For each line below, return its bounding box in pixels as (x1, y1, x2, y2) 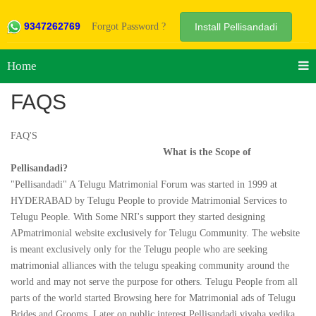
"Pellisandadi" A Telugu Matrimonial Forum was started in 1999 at (11, 179, 277, 190)
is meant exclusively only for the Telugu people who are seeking (11, 244, 267, 255)
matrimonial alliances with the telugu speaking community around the (11, 260, 289, 272)
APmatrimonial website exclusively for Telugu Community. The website (11, 228, 300, 239)
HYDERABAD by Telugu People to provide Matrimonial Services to (11, 195, 287, 207)
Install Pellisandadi (195, 21, 277, 33)
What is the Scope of (11, 147, 251, 158)
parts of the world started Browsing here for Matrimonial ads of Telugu (11, 293, 296, 304)
